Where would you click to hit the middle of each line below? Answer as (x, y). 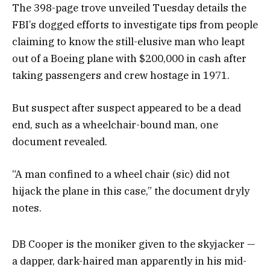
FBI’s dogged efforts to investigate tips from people (135, 24)
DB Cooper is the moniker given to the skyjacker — (133, 244)
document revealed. (60, 141)
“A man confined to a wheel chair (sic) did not (121, 174)
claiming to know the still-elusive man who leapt (128, 41)
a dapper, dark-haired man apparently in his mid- (129, 261)
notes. (27, 208)
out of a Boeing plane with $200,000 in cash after (129, 58)
